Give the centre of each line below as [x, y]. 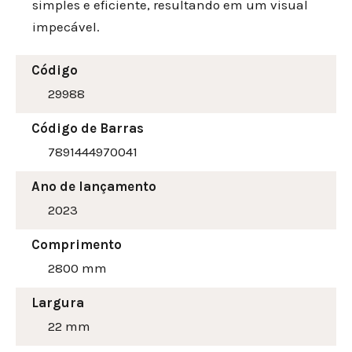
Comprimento [77, 245]
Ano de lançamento [94, 187]
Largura [58, 303]
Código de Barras [88, 128]
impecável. [66, 27]
